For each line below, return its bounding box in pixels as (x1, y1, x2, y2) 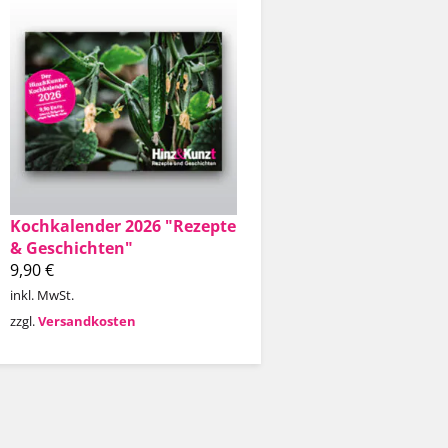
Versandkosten (38, 312, 136, 331)
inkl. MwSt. (10, 285, 74, 304)
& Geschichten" (10, 236, 133, 259)
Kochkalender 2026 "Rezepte (10, 214, 236, 237)
